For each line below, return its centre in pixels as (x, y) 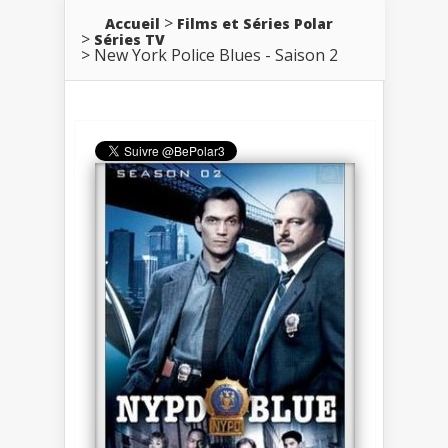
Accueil (132, 23)
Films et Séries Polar (255, 23)
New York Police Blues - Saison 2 (216, 54)
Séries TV (129, 39)
